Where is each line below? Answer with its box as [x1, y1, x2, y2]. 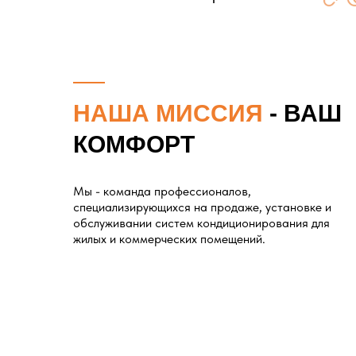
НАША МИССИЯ [73, 100, 263, 126]
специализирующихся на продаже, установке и [73, 199, 331, 215]
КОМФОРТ [73, 131, 195, 157]
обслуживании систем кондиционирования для [73, 215, 330, 230]
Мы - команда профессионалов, [73, 184, 251, 199]
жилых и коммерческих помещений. [73, 231, 265, 246]
